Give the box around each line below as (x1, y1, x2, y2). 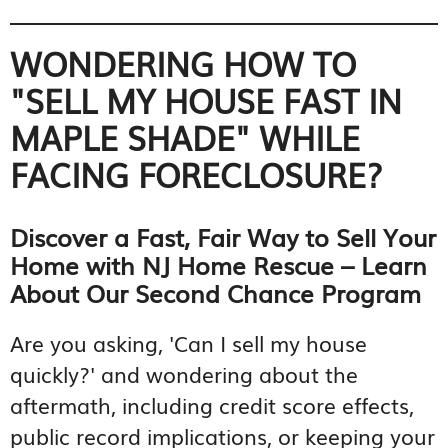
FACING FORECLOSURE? (10, 151, 383, 198)
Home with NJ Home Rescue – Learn (10, 247, 427, 283)
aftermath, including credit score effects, (10, 389, 414, 421)
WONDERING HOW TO (10, 40, 356, 87)
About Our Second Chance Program (10, 275, 421, 311)
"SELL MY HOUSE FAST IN (10, 77, 402, 124)
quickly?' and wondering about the (10, 358, 358, 390)
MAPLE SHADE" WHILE (10, 114, 360, 161)
